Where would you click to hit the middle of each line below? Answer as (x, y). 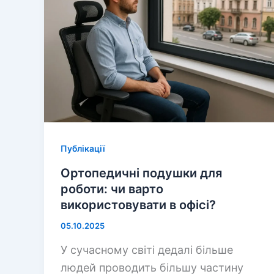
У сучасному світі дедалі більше (147, 250)
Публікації (83, 148)
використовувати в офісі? (138, 205)
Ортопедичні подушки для (141, 173)
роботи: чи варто (112, 189)
